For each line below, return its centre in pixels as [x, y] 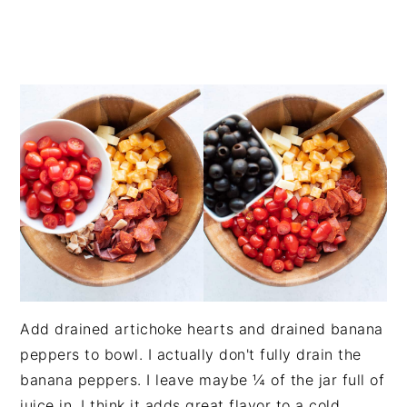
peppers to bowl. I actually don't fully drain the [191, 354]
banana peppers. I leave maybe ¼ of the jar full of [203, 379]
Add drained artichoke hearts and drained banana [202, 328]
